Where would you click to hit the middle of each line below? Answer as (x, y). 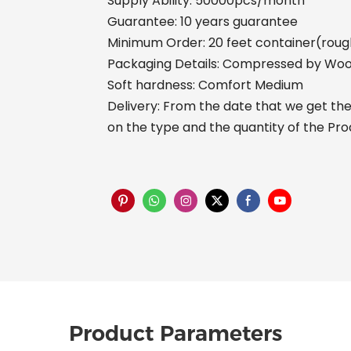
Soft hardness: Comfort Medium (205, 85)
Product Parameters (175, 333)
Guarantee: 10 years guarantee (203, 22)
